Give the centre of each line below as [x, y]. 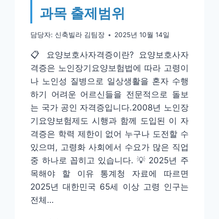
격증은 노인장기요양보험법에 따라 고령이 [109, 68]
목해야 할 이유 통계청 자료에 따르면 [109, 174]
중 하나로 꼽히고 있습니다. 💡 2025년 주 [109, 161]
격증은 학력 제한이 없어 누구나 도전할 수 [109, 134]
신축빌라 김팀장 [79, 35]
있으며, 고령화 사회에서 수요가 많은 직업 [109, 147]
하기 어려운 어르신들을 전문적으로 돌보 [109, 95]
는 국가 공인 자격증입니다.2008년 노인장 [109, 108]
